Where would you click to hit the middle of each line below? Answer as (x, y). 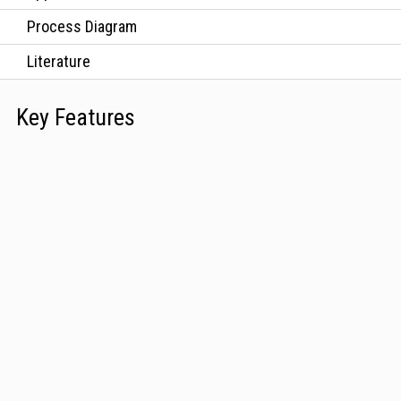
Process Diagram (82, 27)
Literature (59, 62)
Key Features (75, 117)
